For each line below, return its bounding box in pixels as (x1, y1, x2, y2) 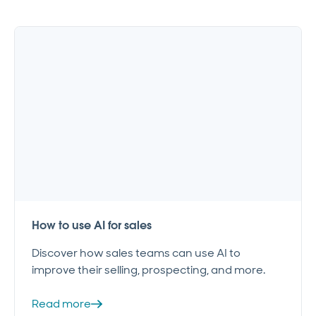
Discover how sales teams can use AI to (32, 245, 241, 261)
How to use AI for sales (32, 218, 152, 233)
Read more (32, 296, 91, 312)
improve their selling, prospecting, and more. (32, 262, 265, 278)
